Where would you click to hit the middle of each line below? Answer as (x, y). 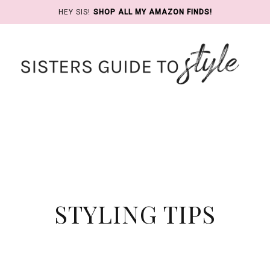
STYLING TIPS (135, 213)
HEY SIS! (74, 12)
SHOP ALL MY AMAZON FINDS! (152, 12)
